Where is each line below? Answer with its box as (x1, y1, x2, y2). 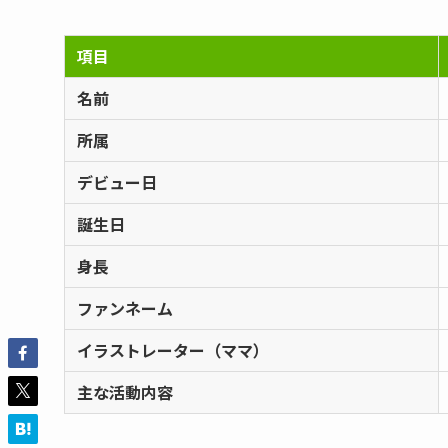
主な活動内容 (77, 380, 173, 405)
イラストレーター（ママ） (77, 338, 269, 363)
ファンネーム (77, 296, 173, 321)
